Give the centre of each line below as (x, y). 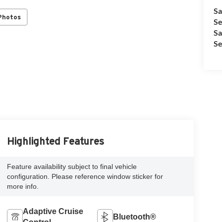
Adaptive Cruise (53, 212)
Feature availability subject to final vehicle (72, 167)
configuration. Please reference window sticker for (85, 177)
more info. (23, 187)
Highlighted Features (55, 141)
